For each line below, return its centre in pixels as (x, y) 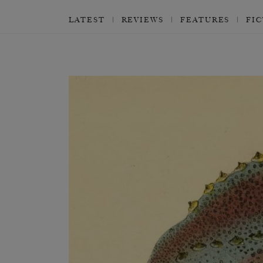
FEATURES (205, 20)
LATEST (87, 20)
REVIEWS (142, 20)
